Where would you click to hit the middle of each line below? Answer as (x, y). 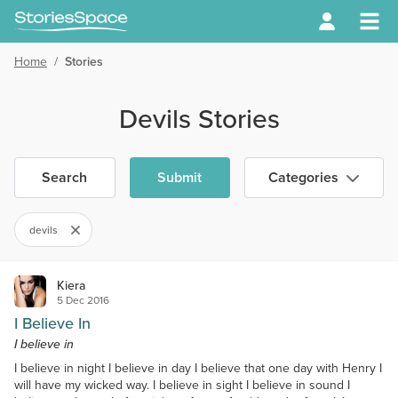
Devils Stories (199, 119)
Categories (304, 177)
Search (65, 177)
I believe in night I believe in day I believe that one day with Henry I (198, 368)
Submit (180, 177)
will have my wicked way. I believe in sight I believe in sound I (182, 385)
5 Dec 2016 (83, 300)
